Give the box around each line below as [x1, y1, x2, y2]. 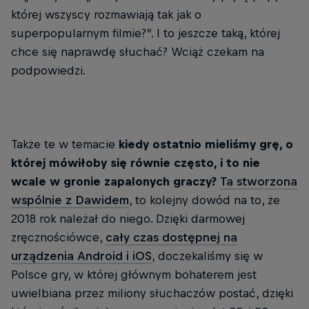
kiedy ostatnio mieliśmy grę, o [119, 137, 293, 152]
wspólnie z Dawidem [11, 193, 129, 208]
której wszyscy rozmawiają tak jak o [11, 8, 201, 22]
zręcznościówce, [11, 230, 106, 245]
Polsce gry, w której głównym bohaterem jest [11, 268, 257, 282]
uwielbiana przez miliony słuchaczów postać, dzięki [11, 286, 293, 301]
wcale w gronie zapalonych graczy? [11, 175, 217, 189]
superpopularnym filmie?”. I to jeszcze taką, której [11, 26, 280, 41]
